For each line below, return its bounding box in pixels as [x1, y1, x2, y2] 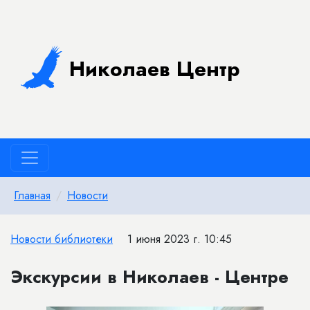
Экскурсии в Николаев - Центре [10, 264, 289, 289]
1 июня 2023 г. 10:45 [127, 231, 232, 247]
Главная [14, 188, 51, 203]
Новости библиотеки [10, 231, 113, 247]
